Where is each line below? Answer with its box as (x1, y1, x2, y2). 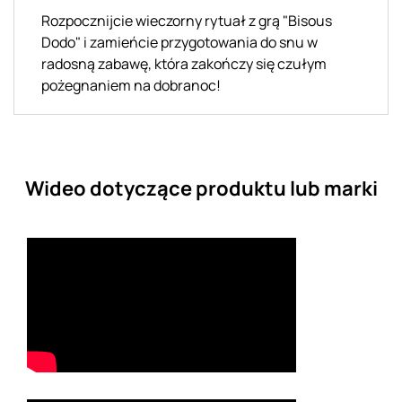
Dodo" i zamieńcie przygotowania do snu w (41, 31, 318, 52)
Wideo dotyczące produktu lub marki (24, 174, 378, 202)
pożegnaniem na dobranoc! (41, 74, 221, 95)
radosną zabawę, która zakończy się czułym (41, 53, 327, 74)
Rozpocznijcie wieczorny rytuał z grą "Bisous (41, 10, 332, 31)
